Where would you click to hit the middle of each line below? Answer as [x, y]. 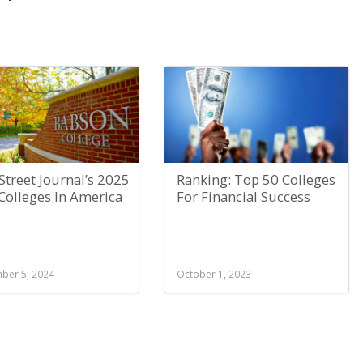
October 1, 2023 [214, 274]
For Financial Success [244, 196]
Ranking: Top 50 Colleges [256, 179]
